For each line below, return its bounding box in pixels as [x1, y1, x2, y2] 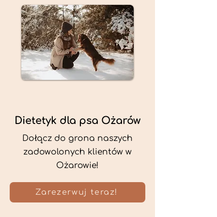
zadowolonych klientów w [23, 147, 132, 156]
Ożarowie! [56, 161, 99, 170]
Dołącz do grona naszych [22, 134, 133, 143]
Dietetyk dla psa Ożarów [15, 115, 140, 126]
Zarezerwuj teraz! [35, 188, 118, 197]
